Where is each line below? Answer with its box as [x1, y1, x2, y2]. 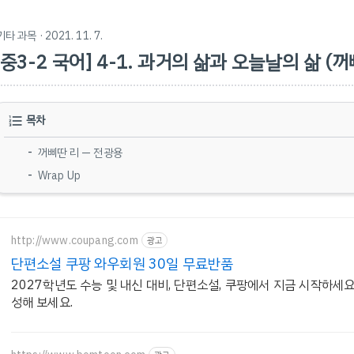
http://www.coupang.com [10, 232, 138, 249]
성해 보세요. [10, 293, 73, 312]
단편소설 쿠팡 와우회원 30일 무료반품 [10, 253, 234, 274]
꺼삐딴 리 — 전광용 [37, 145, 122, 161]
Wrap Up [37, 168, 81, 184]
